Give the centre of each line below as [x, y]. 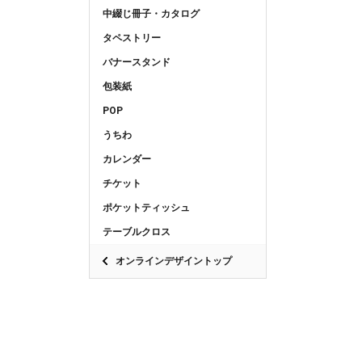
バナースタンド [137, 62]
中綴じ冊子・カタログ [151, 13]
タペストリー [132, 38]
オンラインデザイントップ [174, 261]
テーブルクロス [137, 232]
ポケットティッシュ [146, 207]
